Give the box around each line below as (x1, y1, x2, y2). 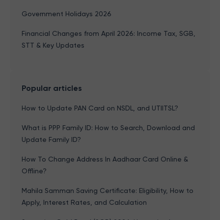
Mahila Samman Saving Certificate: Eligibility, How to (22, 187, 193, 194)
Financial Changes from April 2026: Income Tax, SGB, (22, 29, 195, 37)
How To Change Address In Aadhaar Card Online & (22, 155, 188, 163)
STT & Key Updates (22, 41, 84, 49)
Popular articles (22, 83, 82, 93)
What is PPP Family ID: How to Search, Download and (22, 124, 195, 132)
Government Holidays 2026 (22, 10, 111, 18)
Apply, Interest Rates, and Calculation (22, 198, 147, 206)
